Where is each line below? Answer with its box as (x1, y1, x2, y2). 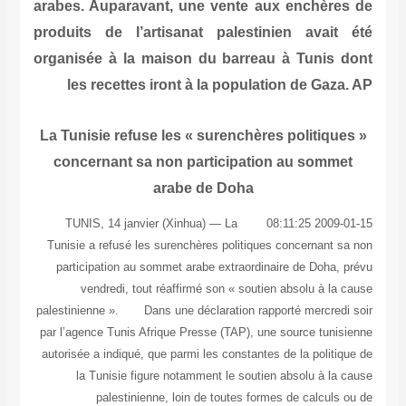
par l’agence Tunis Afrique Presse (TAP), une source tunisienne (40, 325, 373, 340)
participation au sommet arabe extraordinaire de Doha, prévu (56, 260, 373, 275)
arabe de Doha (152, 180, 254, 197)
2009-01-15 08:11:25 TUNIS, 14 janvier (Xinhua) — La (65, 217, 238, 231)
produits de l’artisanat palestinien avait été (33, 24, 373, 41)
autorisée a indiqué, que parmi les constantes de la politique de (42, 347, 373, 362)
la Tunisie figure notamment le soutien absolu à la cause (76, 369, 373, 383)
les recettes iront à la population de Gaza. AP (67, 77, 373, 93)
